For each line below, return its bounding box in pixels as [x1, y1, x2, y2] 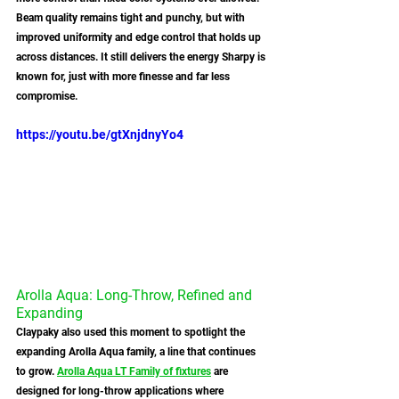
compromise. [16, 89, 77, 102]
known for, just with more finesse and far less [16, 69, 232, 83]
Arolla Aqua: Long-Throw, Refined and [16, 287, 256, 305]
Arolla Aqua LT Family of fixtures [57, 365, 211, 379]
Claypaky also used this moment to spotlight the [16, 326, 248, 339]
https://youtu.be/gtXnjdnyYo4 [16, 126, 183, 142]
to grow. [16, 365, 57, 379]
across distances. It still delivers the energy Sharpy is [16, 50, 268, 63]
